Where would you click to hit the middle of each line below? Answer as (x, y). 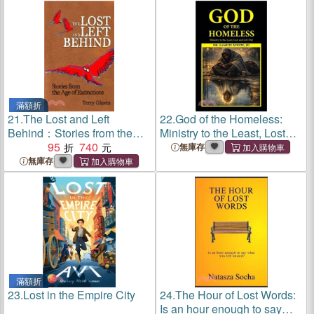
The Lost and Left (66, 119)
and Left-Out (190, 147)
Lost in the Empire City (79, 295)
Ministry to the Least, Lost (222, 133)
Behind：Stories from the (70, 133)
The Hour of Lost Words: (235, 295)
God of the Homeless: (228, 119)
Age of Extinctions (53, 147)
